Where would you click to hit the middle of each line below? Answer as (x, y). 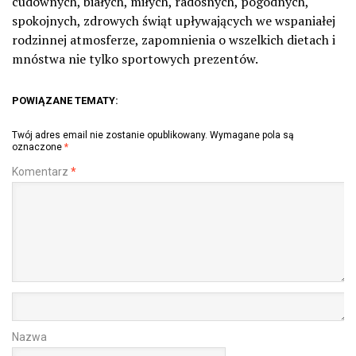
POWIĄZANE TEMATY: (65, 100)
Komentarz (41, 171)
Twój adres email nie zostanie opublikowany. (110, 135)
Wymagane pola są (252, 135)
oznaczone (38, 147)
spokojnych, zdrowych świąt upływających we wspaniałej (174, 20)
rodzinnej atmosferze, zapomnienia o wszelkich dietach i (174, 39)
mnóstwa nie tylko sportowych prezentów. (135, 58)
